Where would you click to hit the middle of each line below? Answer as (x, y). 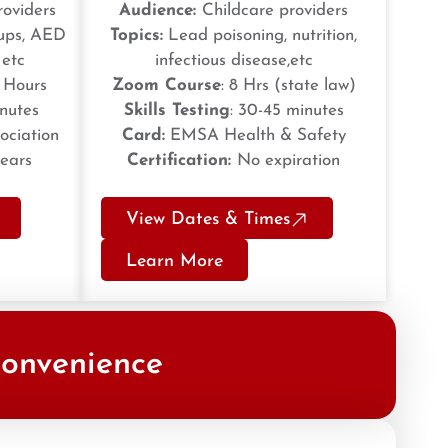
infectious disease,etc (233, 61)
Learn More (174, 262)
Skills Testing (176, 111)
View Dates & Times (208, 220)
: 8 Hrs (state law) (288, 86)
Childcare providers (275, 11)
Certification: (182, 161)
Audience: (160, 11)
